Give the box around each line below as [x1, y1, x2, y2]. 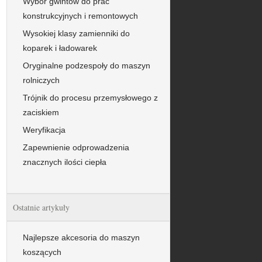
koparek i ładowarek [23, 43, 97, 53]
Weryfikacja [23, 125, 65, 135]
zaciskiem [23, 107, 59, 117]
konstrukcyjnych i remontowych [23, 11, 138, 20]
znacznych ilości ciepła [23, 157, 106, 167]
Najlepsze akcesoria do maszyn [23, 232, 140, 242]
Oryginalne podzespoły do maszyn [23, 60, 150, 70]
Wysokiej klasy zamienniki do [23, 28, 130, 38]
